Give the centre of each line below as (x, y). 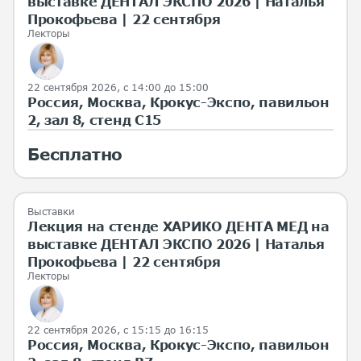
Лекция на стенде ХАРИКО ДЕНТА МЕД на (178, 226)
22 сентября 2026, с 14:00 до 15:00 (118, 88)
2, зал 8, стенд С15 (94, 120)
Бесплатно (75, 154)
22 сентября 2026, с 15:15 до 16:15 (118, 330)
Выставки (51, 212)
